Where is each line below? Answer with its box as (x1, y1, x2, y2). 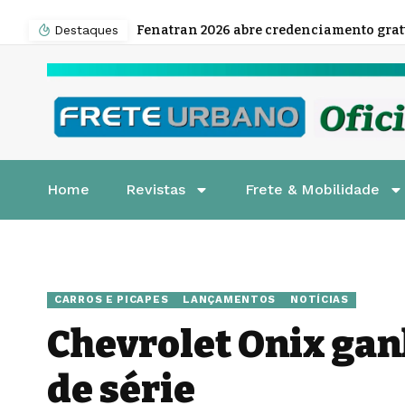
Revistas (126, 181, 185, 199)
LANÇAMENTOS (183, 293, 277, 306)
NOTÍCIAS (290, 293, 349, 306)
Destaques (54, 22, 118, 37)
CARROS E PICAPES (54, 293, 169, 306)
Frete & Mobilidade (245, 181, 380, 199)
